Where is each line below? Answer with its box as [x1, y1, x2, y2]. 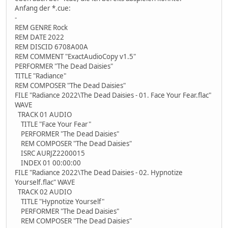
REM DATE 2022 [15, 33, 64, 42]
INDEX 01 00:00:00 [15, 158, 81, 168]
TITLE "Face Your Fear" [15, 120, 91, 129]
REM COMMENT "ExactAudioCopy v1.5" [15, 52, 136, 62]
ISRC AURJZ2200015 [15, 149, 85, 158]
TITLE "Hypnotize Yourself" [15, 197, 104, 207]
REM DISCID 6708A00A [15, 42, 88, 52]
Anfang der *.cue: [15, 4, 71, 13]
